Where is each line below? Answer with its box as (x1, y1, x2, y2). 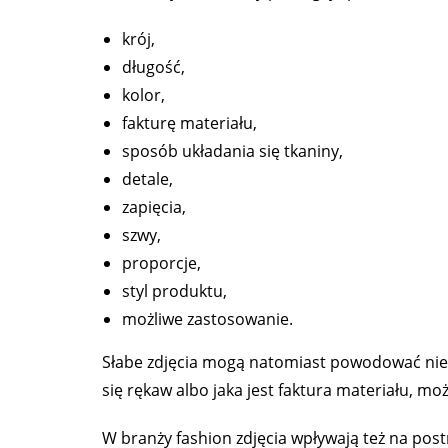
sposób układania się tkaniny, (122, 140, 343, 163)
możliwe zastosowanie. (122, 308, 293, 331)
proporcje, (122, 252, 201, 275)
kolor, (122, 84, 165, 107)
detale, (122, 168, 173, 191)
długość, (122, 56, 185, 79)
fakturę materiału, (122, 112, 257, 135)
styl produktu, (122, 280, 227, 303)
